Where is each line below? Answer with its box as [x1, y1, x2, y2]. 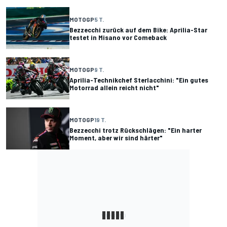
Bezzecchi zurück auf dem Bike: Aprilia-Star [69, 25, 207, 34]
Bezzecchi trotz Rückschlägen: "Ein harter [69, 125, 202, 134]
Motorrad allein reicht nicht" [69, 83, 159, 92]
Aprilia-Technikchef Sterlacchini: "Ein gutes [69, 75, 208, 84]
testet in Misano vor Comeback [69, 32, 167, 42]
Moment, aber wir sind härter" [69, 133, 163, 142]
